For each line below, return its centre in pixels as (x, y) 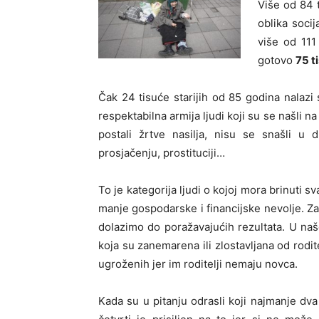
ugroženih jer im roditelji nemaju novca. (198, 264)
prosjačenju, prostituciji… (162, 153)
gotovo (277, 60)
